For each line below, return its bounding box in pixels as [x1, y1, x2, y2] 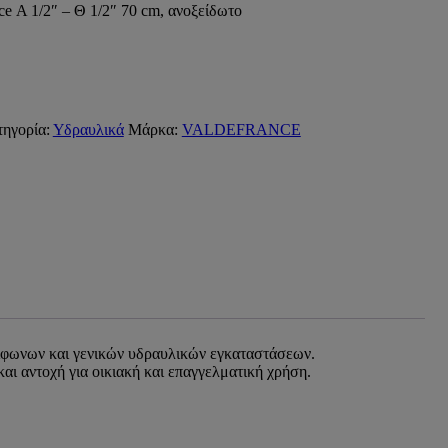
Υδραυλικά [52, 120, 124, 138]
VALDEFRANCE [181, 120, 301, 138]
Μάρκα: [127, 120, 182, 138]
